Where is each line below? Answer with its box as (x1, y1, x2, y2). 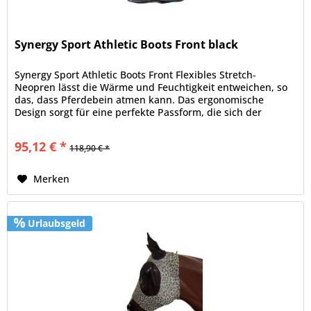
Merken (33, 172, 70, 186)
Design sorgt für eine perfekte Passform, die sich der (15, 106, 262, 119)
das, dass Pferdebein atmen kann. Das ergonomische (15, 93, 264, 107)
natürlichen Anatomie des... (15, 118, 144, 132)
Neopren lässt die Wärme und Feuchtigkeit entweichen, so (15, 81, 288, 94)
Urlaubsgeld (25, 216, 86, 230)
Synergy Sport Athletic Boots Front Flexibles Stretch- (15, 68, 257, 82)
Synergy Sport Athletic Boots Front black (15, 37, 239, 53)
